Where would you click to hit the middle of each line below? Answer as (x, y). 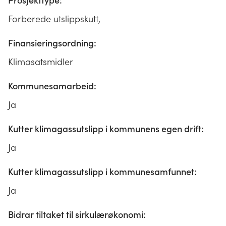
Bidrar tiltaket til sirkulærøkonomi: (77, 214)
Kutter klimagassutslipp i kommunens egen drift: (106, 129)
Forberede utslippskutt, (54, 19)
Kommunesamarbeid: (52, 86)
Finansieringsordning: (52, 43)
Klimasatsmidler (41, 62)
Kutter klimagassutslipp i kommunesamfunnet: (102, 172)
